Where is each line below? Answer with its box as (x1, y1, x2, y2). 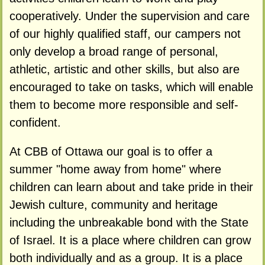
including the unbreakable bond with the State (9, 216, 248, 230)
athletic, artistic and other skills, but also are (9, 62, 240, 76)
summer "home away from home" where (9, 163, 221, 176)
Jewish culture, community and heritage (9, 198, 218, 212)
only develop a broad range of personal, (9, 44, 218, 58)
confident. (9, 115, 61, 129)
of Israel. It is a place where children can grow (9, 234, 251, 247)
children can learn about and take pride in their (9, 180, 253, 194)
